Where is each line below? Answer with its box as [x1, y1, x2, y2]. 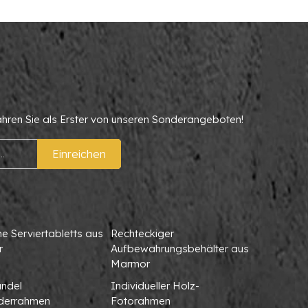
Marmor [110, 256, 150, 270]
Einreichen [52, 146, 106, 161]
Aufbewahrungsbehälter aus [110, 241, 249, 255]
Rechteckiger [110, 226, 174, 240]
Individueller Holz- [110, 278, 199, 292]
